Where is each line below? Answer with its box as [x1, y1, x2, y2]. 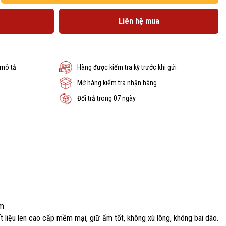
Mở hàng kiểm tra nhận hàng [77, 79, 157, 87]
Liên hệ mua [118, 16, 159, 26]
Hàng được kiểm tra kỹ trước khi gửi [77, 63, 177, 72]
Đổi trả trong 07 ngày [77, 94, 136, 103]
